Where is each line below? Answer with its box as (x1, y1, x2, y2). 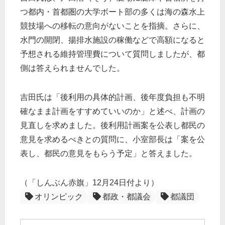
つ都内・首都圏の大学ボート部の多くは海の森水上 (20, 8, 205, 17)
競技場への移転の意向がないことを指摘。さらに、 (20, 22, 205, 31)
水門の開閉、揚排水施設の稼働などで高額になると (20, 36, 205, 45)
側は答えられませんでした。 (20, 64, 125, 73)
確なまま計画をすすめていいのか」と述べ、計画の (20, 107, 205, 116)
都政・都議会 (102, 192, 151, 201)
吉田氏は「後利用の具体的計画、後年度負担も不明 (20, 93, 205, 102)
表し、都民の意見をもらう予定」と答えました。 (20, 149, 197, 158)
